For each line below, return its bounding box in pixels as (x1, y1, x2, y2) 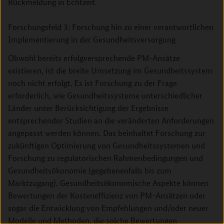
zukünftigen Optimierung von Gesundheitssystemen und (8, 140, 205, 150)
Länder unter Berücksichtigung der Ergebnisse (8, 102, 168, 113)
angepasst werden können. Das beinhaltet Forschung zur (8, 127, 205, 138)
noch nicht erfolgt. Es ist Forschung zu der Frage (8, 77, 177, 88)
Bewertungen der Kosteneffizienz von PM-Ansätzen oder (8, 190, 205, 200)
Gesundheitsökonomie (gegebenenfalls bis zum (8, 165, 171, 175)
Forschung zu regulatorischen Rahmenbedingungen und (8, 152, 203, 163)
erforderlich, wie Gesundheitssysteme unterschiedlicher (8, 90, 202, 100)
